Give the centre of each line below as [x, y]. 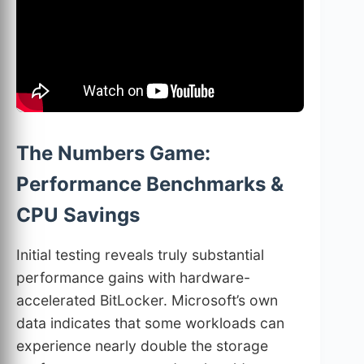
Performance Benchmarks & [150, 184]
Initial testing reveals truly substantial [140, 255]
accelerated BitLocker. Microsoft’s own [147, 301]
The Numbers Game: [113, 154]
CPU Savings [78, 215]
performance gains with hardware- [133, 278]
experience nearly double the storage [142, 346]
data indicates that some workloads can [150, 323]
